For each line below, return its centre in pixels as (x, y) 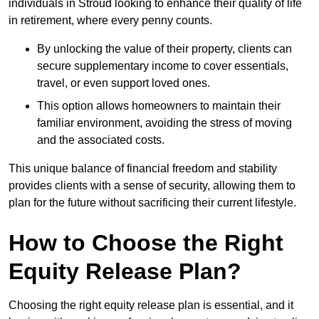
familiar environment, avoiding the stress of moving (164, 123)
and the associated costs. (101, 140)
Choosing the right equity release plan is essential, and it (151, 305)
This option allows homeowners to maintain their (159, 106)
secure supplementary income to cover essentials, (163, 66)
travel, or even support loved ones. (124, 83)
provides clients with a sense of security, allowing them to (152, 186)
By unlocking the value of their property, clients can (164, 49)
